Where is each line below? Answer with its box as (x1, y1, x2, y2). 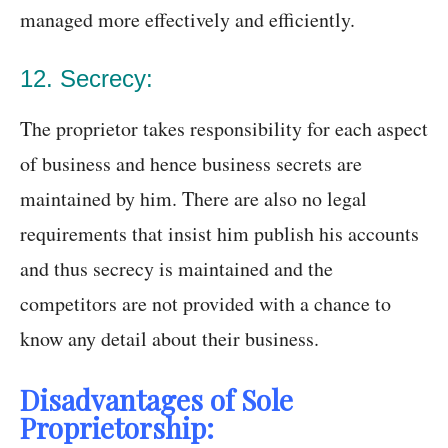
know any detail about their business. (20, 325, 319, 353)
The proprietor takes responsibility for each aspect (20, 115, 428, 143)
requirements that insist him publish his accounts (20, 220, 419, 248)
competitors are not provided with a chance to (20, 290, 391, 318)
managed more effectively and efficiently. (20, 6, 355, 34)
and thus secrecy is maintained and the (20, 255, 333, 283)
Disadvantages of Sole (20, 381, 293, 419)
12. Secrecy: (20, 65, 153, 93)
